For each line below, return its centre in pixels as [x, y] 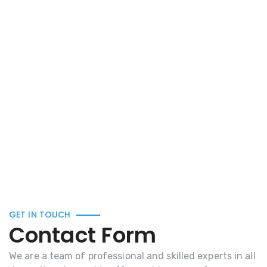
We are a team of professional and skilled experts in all [132, 256]
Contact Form [83, 235]
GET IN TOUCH [40, 215]
